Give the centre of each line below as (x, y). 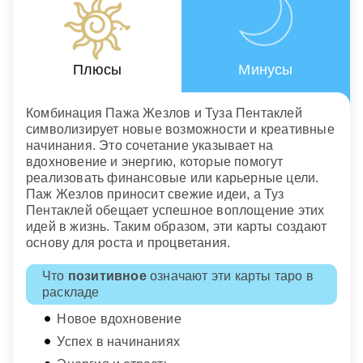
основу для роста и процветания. (128, 243)
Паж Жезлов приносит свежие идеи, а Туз (155, 194)
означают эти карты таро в (230, 276)
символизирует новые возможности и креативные (180, 130)
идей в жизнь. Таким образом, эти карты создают (177, 227)
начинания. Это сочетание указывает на (150, 146)
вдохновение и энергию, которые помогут (155, 162)
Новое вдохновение (119, 319)
